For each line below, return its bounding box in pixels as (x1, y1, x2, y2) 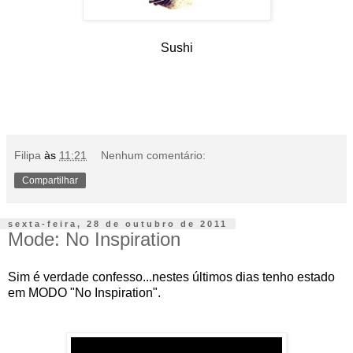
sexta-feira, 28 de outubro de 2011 (8, 218, 228, 229)
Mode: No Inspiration (8, 228, 180, 250)
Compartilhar (22, 174, 78, 186)
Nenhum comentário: (101, 148, 206, 162)
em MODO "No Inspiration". (8, 285, 161, 299)
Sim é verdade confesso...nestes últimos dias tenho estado (8, 269, 335, 284)
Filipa (14, 148, 41, 162)
